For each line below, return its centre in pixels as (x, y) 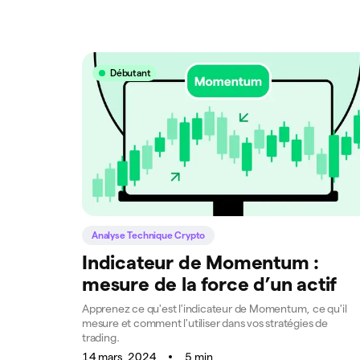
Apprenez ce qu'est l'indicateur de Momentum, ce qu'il (215, 309)
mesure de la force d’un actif (210, 284)
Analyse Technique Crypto (149, 235)
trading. (101, 338)
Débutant (131, 73)
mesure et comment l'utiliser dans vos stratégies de (205, 323)
